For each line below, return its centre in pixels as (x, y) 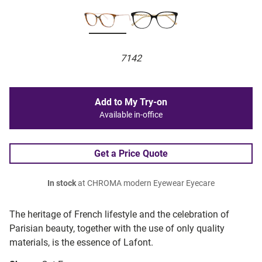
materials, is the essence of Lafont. (81, 243)
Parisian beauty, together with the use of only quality (117, 229)
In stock (62, 184)
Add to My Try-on (131, 102)
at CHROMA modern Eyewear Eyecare (145, 184)
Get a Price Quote (131, 154)
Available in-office (131, 115)
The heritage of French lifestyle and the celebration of (119, 215)
